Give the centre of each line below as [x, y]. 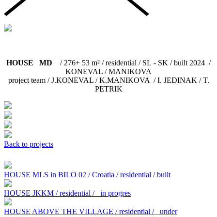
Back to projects [29, 144]
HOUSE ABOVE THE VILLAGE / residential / [80, 211]
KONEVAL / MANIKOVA [108, 71]
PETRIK [108, 89]
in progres [114, 193]
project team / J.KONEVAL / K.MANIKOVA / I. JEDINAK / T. [108, 80]
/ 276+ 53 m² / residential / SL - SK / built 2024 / [133, 62]
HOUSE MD [31, 62]
